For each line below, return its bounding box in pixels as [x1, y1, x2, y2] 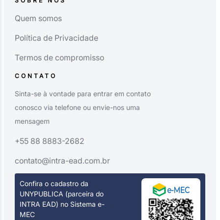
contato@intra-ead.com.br [14, 155, 110, 165]
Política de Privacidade [14, 32, 98, 43]
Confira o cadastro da [19, 179, 88, 188]
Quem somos [14, 13, 62, 23]
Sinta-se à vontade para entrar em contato [14, 89, 151, 98]
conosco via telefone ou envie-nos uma [14, 103, 140, 111]
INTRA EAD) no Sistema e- [19, 199, 105, 208]
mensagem [14, 116, 50, 125]
